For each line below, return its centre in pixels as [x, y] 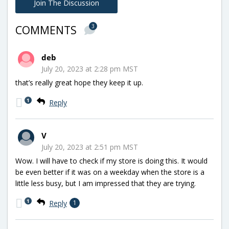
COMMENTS [47, 30]
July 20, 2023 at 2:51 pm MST [90, 147]
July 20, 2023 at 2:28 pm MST [90, 68]
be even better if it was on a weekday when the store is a [110, 172]
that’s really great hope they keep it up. [79, 82]
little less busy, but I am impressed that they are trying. [106, 183]
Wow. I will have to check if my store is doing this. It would [111, 161]
